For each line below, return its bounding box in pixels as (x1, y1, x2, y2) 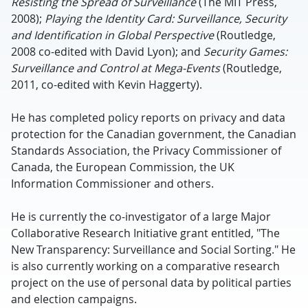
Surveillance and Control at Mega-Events (11, 60, 220, 76)
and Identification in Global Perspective (11, 27, 214, 43)
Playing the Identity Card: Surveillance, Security (45, 11, 287, 26)
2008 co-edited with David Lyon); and (11, 44, 203, 59)
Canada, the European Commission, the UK (11, 159, 234, 175)
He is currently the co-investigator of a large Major (11, 209, 271, 224)
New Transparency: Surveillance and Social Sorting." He (11, 242, 296, 257)
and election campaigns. (11, 291, 137, 307)
